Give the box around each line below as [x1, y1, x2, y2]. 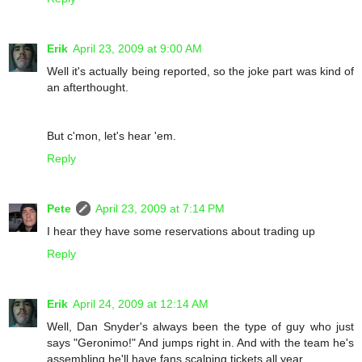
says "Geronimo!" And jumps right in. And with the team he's [47, 335, 354, 349]
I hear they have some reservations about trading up [47, 224, 315, 238]
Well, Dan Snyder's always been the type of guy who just [47, 319, 354, 333]
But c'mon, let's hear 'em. [47, 128, 176, 142]
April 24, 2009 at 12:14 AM [73, 297, 208, 310]
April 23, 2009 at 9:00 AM [73, 41, 202, 55]
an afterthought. [47, 80, 128, 94]
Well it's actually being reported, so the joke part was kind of [47, 64, 354, 78]
